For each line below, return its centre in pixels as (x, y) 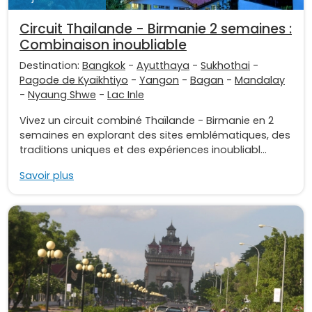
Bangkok (104, 66)
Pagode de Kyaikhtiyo (74, 80)
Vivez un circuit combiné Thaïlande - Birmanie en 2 (147, 121)
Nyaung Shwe (62, 95)
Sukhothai (225, 66)
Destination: (51, 66)
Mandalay (260, 80)
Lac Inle (126, 95)
